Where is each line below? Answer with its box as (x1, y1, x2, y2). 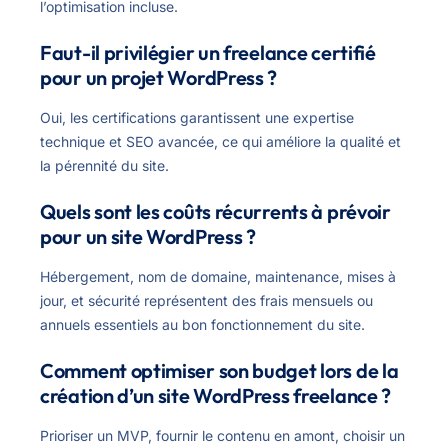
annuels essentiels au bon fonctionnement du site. (40, 316, 365, 334)
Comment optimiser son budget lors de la (40, 358, 399, 384)
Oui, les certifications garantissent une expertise (40, 109, 354, 127)
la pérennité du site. (40, 157, 169, 175)
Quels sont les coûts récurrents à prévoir (40, 199, 391, 225)
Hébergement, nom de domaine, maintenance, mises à (40, 268, 396, 286)
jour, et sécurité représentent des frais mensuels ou (40, 292, 373, 310)
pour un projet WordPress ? (40, 65, 278, 91)
